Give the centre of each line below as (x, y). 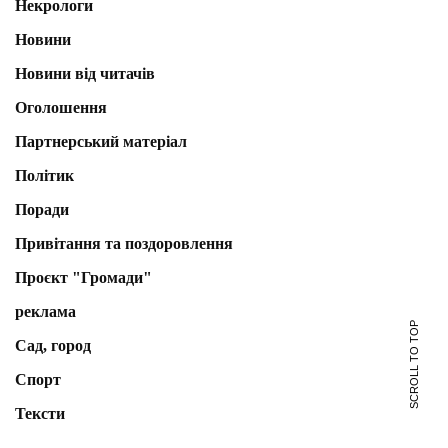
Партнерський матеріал (101, 141)
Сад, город (53, 345)
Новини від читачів (85, 73)
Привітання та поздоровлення (124, 243)
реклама (45, 311)
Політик (44, 175)
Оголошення (61, 107)
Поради (42, 209)
